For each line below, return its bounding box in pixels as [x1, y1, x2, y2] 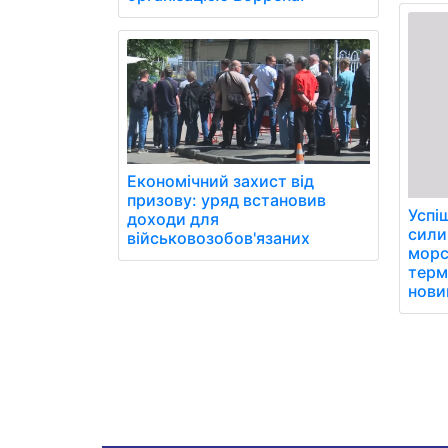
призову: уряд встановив [127, 190, 326, 210]
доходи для [127, 209, 219, 229]
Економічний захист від [127, 171, 314, 191]
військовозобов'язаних [127, 228, 310, 248]
